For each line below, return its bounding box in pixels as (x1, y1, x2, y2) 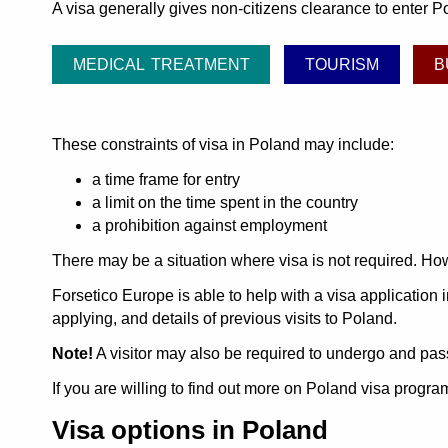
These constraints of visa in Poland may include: (52, 136, 394, 154)
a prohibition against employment (92, 217, 327, 235)
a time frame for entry (92, 171, 240, 189)
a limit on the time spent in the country (92, 194, 358, 212)
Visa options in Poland (52, 416, 328, 445)
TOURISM (304, 56, 379, 74)
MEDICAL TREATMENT (72, 56, 250, 74)
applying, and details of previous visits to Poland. (52, 310, 397, 328)
